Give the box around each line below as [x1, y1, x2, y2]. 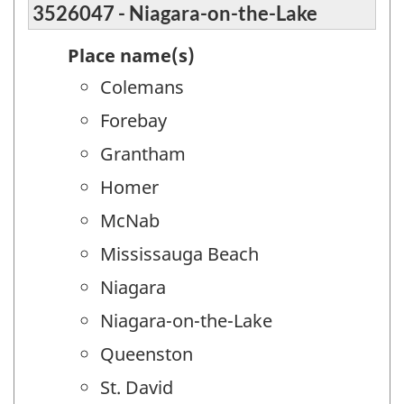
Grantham [100, 141, 186, 166]
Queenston [100, 341, 193, 366]
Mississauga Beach [100, 241, 259, 266]
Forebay [100, 107, 167, 133]
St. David [100, 374, 173, 399]
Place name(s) [68, 42, 195, 68]
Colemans [100, 74, 184, 99]
